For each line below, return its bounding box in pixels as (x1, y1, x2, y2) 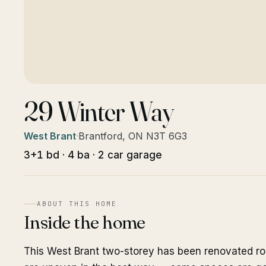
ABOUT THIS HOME (37, 199, 117, 208)
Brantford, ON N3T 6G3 (78, 130, 187, 142)
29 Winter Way (24, 94, 174, 128)
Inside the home (24, 211, 145, 233)
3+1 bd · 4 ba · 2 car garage (24, 149, 162, 161)
